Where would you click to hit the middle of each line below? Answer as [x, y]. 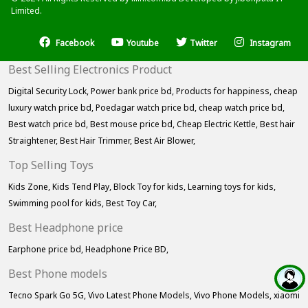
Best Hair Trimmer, [97, 141]
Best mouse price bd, [133, 124]
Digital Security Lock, [49, 91]
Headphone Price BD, [127, 250]
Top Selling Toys [51, 165]
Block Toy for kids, [151, 187]
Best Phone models [58, 274]
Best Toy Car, [131, 203]
